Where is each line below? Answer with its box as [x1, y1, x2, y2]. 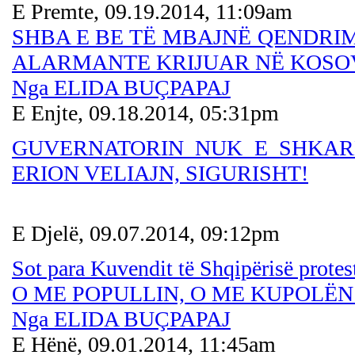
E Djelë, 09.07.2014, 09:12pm [12, 221, 280, 246]
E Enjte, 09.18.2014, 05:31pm [12, 101, 279, 125]
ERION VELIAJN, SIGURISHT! [12, 161, 308, 185]
